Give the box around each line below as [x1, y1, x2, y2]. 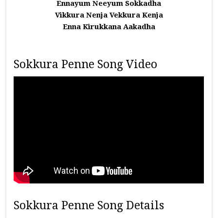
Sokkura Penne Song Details [14, 199, 164, 212]
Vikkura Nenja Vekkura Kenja [54, 11, 163, 19]
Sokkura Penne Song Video [14, 58, 158, 71]
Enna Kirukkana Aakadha [62, 22, 155, 31]
